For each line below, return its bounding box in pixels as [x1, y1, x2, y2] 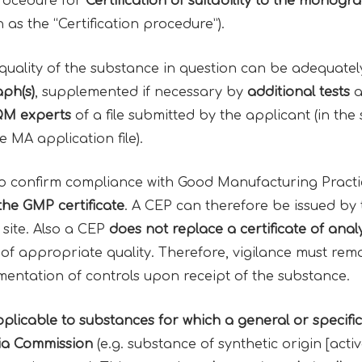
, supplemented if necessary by [34, 84, 247, 99]
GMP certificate [22, 199, 124, 214]
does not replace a [108, 222, 240, 238]
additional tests [246, 84, 350, 99]
